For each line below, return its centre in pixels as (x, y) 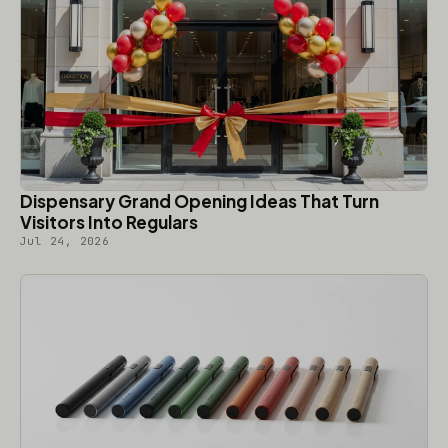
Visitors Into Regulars (109, 221)
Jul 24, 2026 (65, 240)
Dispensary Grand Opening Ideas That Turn (199, 200)
